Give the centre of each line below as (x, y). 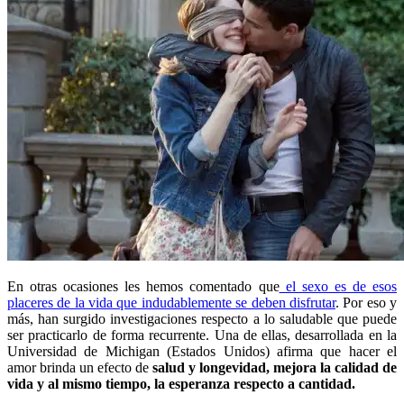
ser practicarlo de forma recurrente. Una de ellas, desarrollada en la (202, 335)
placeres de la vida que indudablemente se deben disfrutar (171, 302)
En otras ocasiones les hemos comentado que (143, 286)
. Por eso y (366, 302)
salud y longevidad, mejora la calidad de (273, 367)
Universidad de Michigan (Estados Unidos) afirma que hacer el (202, 351)
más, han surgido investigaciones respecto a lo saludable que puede (202, 318)
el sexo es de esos (338, 286)
